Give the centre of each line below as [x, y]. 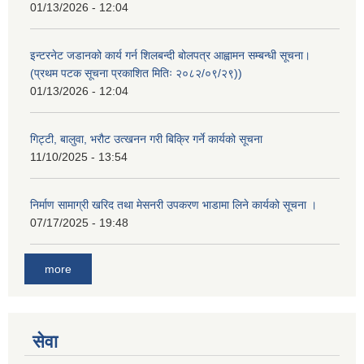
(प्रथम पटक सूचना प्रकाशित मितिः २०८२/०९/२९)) [136, 74]
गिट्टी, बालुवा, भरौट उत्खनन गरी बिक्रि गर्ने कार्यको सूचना [146, 139]
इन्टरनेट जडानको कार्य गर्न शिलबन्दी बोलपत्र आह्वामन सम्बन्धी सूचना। [170, 56]
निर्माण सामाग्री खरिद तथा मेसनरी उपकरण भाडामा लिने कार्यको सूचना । [173, 205]
